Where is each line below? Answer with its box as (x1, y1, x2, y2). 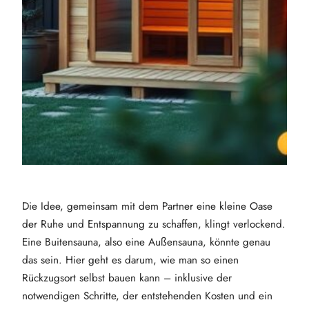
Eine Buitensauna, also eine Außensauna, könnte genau (22, 234, 270, 250)
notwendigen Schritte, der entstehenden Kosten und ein (22, 288, 272, 303)
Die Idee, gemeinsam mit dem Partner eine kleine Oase (22, 198, 272, 214)
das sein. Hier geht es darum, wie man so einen (22, 252, 239, 268)
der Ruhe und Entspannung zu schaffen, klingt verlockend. (22, 216, 286, 232)
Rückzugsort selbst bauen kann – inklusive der (22, 270, 232, 286)
